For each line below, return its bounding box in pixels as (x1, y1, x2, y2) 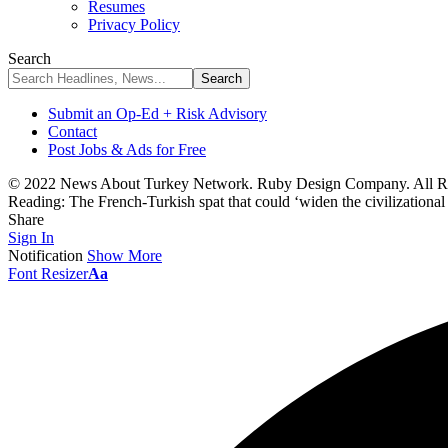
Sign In (8, 229, 54, 246)
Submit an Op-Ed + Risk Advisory (48, 105, 267, 122)
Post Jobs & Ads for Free (48, 141, 206, 158)
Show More (87, 247, 162, 264)
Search (8, 50, 51, 67)
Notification (8, 247, 83, 264)
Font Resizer (8, 265, 88, 282)
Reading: (8, 193, 65, 210)
